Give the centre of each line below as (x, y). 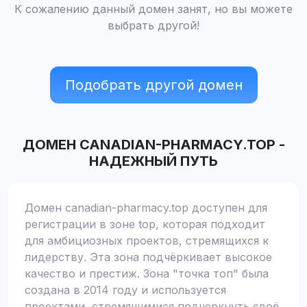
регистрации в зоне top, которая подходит (145, 224)
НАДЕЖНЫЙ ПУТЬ (153, 161)
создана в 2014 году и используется (125, 290)
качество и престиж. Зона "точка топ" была (147, 273)
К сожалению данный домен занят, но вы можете (153, 9)
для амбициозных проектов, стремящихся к (147, 241)
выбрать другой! (153, 25)
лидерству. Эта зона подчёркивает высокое (148, 257)
